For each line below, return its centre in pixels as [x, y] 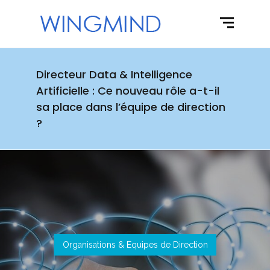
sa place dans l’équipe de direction [130, 107]
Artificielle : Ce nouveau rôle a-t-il [127, 91]
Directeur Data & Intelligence [114, 74]
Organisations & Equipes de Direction [135, 245]
